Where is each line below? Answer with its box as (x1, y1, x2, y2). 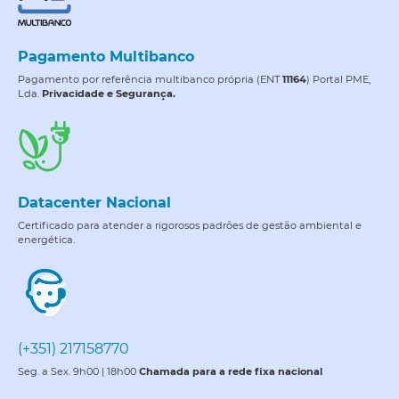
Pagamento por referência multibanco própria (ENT (18, 72, 282, 85)
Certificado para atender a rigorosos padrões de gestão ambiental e (18, 218, 362, 232)
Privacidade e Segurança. (42, 86, 175, 100)
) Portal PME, (306, 72, 370, 85)
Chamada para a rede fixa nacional (139, 364, 322, 378)
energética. (18, 232, 75, 246)
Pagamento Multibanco (18, 47, 194, 65)
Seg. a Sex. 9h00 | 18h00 (18, 364, 139, 378)
